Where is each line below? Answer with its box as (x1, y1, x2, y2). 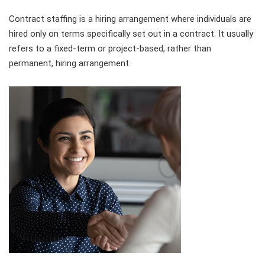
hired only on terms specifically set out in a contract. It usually (9, 28, 253, 39)
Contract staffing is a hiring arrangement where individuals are (9, 13, 251, 24)
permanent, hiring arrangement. (9, 57, 131, 69)
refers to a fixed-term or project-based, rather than (9, 43, 211, 54)
